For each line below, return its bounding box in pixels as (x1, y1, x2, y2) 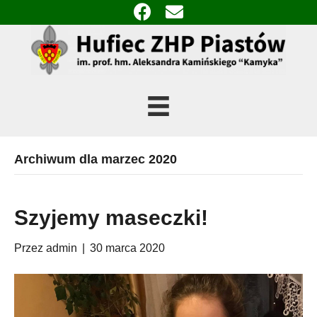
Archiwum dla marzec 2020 (14, 151, 177, 166)
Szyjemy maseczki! (14, 205, 208, 229)
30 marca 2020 (90, 241, 165, 254)
